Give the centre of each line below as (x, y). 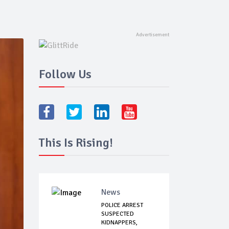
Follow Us (65, 74)
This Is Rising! (76, 143)
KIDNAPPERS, (119, 223)
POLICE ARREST (122, 205)
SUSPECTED (118, 214)
